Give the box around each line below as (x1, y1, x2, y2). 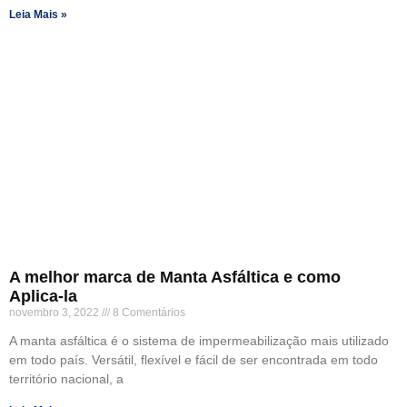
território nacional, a (9, 371, 124, 386)
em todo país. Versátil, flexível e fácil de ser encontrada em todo (9, 352, 378, 367)
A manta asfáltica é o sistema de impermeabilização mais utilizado (9, 333, 389, 348)
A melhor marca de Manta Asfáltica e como (9, 267, 341, 286)
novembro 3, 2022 (9, 305, 102, 319)
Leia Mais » (9, 7, 67, 21)
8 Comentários (110, 305, 185, 319)
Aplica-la (9, 286, 77, 305)
